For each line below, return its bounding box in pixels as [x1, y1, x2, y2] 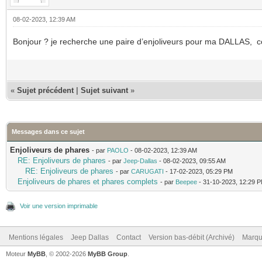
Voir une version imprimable [20, 202, 98, 209]
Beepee [175, 178, 197, 185]
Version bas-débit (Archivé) [149, 233, 235, 242]
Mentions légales [9, 233, 63, 242]
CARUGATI [131, 167, 164, 175]
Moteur [6, 250, 27, 257]
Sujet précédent [17, 85, 74, 95]
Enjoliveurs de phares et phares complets [18, 177, 158, 186]
